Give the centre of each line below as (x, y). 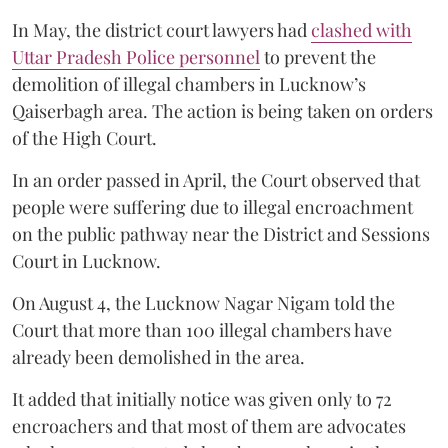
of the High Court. (84, 137)
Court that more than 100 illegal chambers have (202, 329)
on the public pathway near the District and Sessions (221, 233)
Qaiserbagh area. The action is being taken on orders (222, 110)
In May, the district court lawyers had (161, 29)
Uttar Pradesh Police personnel (136, 56)
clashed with (361, 29)
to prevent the (318, 56)
